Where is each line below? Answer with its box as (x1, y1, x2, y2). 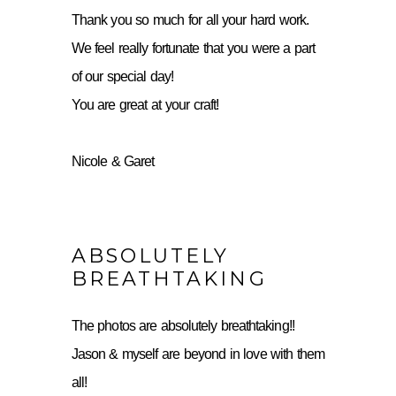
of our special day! (71, 68, 174, 84)
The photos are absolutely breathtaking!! (71, 317, 294, 333)
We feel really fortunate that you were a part (71, 40, 316, 56)
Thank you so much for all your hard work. (71, 11, 309, 27)
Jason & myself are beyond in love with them (71, 346, 325, 362)
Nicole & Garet (71, 153, 155, 169)
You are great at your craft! (71, 96, 218, 112)
